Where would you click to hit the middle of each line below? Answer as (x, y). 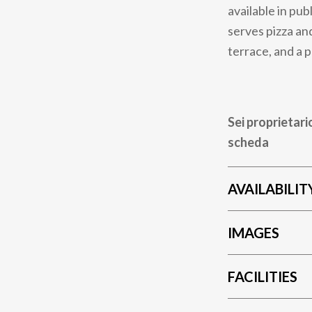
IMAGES (253, 232)
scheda (248, 142)
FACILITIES (263, 276)
